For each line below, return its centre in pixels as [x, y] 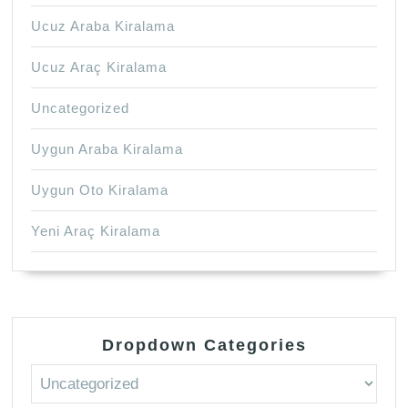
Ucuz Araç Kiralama [99, 67]
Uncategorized [81, 108]
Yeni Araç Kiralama [96, 231]
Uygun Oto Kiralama [100, 190]
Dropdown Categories [204, 346]
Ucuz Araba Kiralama [103, 26]
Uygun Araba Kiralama [107, 149]
